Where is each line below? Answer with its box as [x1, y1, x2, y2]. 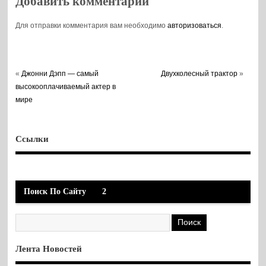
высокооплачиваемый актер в [15, 83, 116, 91]
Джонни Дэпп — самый [21, 69, 99, 78]
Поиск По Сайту [23, 186, 86, 196]
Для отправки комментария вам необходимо [15, 21, 168, 30]
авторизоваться [167, 21, 222, 30]
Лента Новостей [15, 244, 83, 254]
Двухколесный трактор [161, 69, 238, 78]
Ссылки [15, 134, 49, 144]
